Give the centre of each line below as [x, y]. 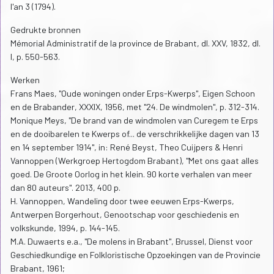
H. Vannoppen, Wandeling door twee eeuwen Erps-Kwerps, [122, 201]
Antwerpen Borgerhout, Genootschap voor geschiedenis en [125, 215]
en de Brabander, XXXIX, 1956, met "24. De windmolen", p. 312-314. [135, 107]
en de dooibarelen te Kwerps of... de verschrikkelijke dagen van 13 [135, 134]
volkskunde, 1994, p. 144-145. [65, 228]
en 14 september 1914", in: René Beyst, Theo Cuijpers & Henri [127, 147]
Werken [25, 80]
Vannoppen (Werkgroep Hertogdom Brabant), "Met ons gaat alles [135, 161]
